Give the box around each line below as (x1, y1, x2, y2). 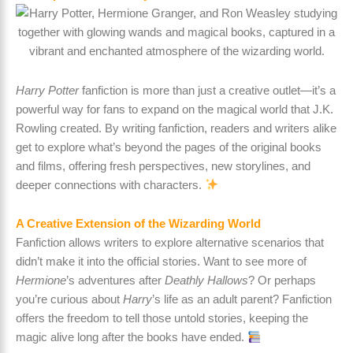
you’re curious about (16, 293, 123, 307)
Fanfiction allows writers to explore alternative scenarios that (16, 236, 324, 250)
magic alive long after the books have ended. (16, 331, 247, 344)
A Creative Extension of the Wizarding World (16, 217, 261, 231)
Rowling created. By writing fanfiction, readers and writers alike (16, 121, 336, 135)
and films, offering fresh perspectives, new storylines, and (16, 159, 310, 173)
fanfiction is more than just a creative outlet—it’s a (79, 84, 336, 97)
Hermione (16, 274, 66, 288)
